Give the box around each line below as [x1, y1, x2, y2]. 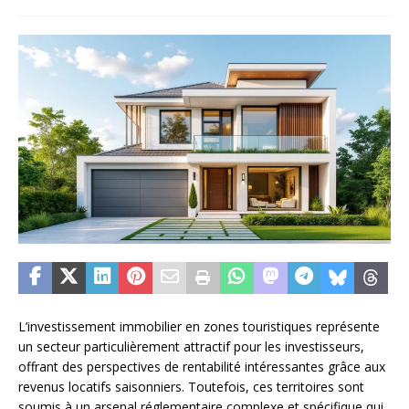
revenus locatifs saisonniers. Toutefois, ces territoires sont [18, 378, 364, 396]
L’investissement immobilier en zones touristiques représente [18, 318, 380, 336]
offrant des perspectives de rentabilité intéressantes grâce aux [18, 358, 385, 376]
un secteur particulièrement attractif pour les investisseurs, [18, 338, 364, 356]
